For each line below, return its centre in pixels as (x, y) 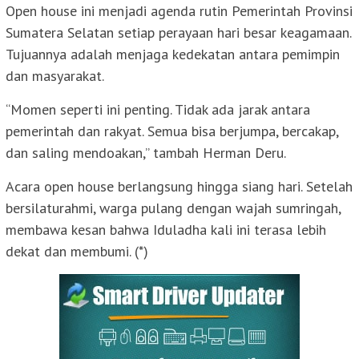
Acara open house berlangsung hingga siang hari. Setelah (179, 186)
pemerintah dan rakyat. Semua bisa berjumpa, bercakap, (172, 131)
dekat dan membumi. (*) (77, 251)
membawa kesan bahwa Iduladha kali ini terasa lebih (166, 229)
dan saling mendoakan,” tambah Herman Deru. (146, 152)
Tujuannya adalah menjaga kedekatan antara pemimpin (173, 54)
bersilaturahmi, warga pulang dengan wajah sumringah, (173, 208)
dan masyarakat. (55, 75)
